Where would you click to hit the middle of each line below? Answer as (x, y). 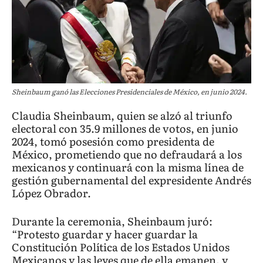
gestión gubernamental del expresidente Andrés (131, 180)
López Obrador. (51, 193)
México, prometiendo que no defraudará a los (127, 154)
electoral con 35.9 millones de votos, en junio (125, 129)
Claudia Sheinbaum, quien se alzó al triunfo (122, 116)
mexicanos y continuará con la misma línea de (128, 167)
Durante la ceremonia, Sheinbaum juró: (112, 221)
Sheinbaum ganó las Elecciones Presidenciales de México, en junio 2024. (129, 92)
